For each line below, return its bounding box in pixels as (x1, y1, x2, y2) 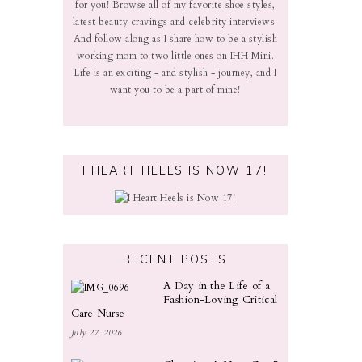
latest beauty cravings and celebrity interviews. (72, 15, 278, 29)
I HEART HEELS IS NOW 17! (82, 163, 268, 179)
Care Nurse (70, 305, 125, 321)
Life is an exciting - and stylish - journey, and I (74, 66, 277, 80)
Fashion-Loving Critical (163, 292, 278, 307)
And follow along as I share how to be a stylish (73, 32, 278, 46)
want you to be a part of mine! (109, 83, 241, 97)
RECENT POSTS (123, 252, 228, 267)
